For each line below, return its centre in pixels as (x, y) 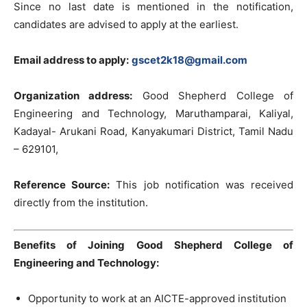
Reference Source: (62, 185)
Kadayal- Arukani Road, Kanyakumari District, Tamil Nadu (153, 131)
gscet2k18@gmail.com (189, 60)
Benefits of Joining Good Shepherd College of (153, 245)
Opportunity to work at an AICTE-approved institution (157, 298)
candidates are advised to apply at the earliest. (126, 24)
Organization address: (73, 96)
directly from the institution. (81, 202)
